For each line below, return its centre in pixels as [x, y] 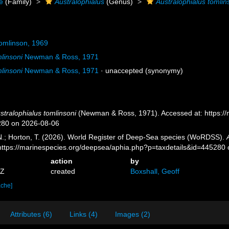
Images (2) [133, 214]
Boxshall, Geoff [155, 171]
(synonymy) [163, 71]
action [62, 161]
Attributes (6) [31, 214]
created [63, 171]
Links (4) [84, 214]
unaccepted [124, 71]
